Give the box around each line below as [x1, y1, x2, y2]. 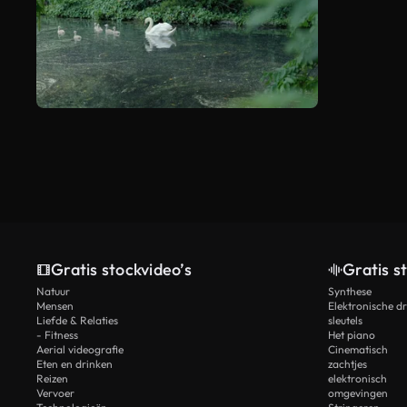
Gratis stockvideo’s [51, 259, 192, 281]
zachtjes [328, 357, 367, 372]
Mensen [36, 299, 74, 313]
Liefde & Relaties [36, 313, 118, 328]
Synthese [328, 284, 372, 299]
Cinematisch [328, 342, 388, 357]
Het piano [328, 328, 375, 342]
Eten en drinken [36, 357, 113, 372]
